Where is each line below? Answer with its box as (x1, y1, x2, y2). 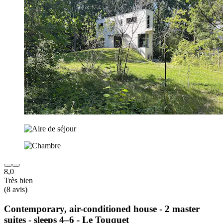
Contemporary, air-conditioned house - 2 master (4, 203, 200, 214)
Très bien (4, 176, 33, 185)
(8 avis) (4, 185, 27, 194)
